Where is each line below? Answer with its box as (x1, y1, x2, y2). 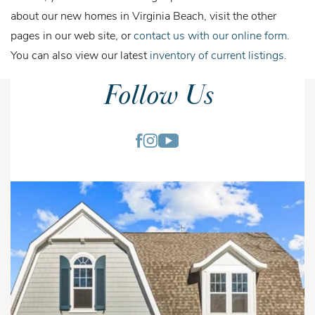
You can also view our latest (11, 47, 150, 63)
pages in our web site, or (11, 27, 134, 43)
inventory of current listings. (150, 47, 287, 63)
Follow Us (103, 77, 212, 115)
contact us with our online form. (134, 27, 290, 43)
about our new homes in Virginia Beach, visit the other (11, 8, 276, 23)
